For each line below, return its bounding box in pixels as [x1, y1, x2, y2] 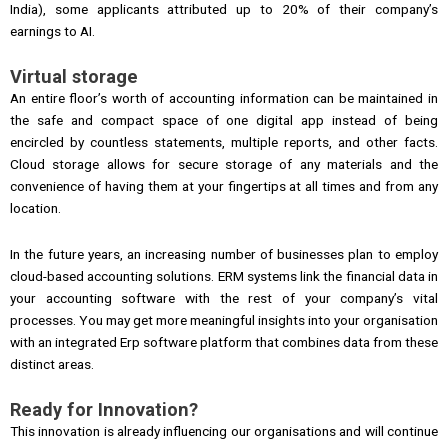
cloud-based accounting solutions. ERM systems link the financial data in [10, 267, 438, 284]
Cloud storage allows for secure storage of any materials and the [10, 155, 438, 172]
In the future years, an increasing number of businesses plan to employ [10, 245, 438, 262]
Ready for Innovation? [10, 398, 198, 420]
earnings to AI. [10, 22, 95, 39]
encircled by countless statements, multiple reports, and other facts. [10, 133, 438, 150]
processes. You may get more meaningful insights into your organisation [10, 311, 438, 328]
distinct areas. [10, 355, 94, 372]
